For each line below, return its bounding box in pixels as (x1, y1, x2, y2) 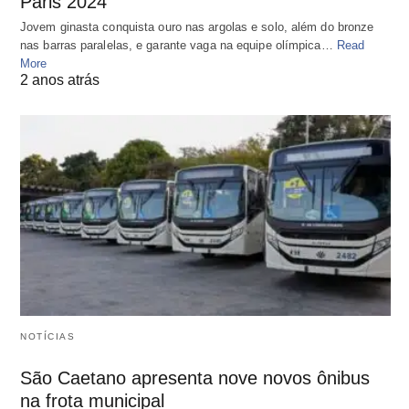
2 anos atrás (20, 71, 100, 88)
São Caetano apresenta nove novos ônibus (20, 368, 370, 389)
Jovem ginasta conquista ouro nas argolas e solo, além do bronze (20, 19, 374, 34)
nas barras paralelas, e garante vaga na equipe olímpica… (20, 37, 337, 52)
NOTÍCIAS (20, 331, 75, 342)
